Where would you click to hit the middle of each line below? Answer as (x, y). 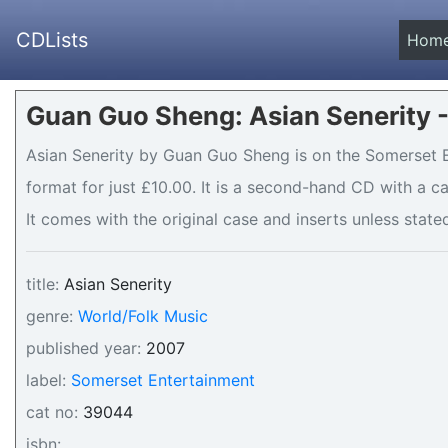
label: (46, 380)
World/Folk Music (143, 316)
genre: (49, 316)
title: (42, 284)
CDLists (52, 40)
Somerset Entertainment (163, 380)
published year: (83, 348)
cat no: (52, 412)
